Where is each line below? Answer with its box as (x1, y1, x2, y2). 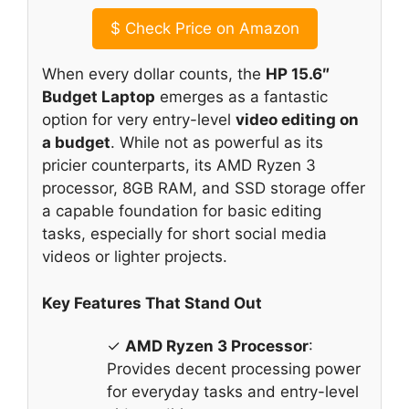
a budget (42, 133, 110, 152)
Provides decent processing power (107, 360, 361, 379)
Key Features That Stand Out (42, 293, 262, 312)
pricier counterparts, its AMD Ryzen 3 (42, 156, 316, 175)
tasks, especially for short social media (42, 225, 327, 244)
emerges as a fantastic (155, 88, 328, 107)
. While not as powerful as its (110, 133, 323, 152)
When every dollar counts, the (42, 65, 266, 84)
